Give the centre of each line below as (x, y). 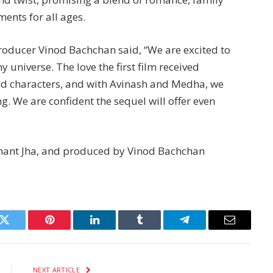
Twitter (19, 229)
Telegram (204, 229)
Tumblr (155, 229)
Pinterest (68, 229)
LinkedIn (114, 229)
